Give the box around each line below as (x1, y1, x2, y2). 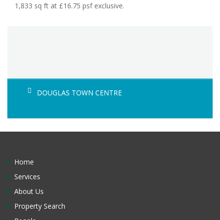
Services (14, 172, 40, 182)
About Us (14, 187, 44, 196)
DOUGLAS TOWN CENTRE (37, 87, 122, 97)
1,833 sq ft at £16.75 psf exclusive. (15, 1, 124, 10)
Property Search (14, 201, 65, 211)
